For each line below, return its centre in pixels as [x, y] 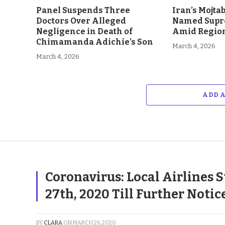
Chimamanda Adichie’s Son [95, 42]
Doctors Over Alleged [81, 21]
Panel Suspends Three [83, 10]
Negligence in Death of [84, 31]
